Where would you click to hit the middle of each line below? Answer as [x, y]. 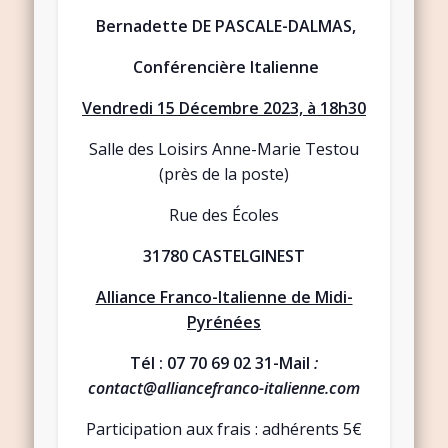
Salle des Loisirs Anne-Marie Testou [224, 149]
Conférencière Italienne [224, 67]
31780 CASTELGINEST [224, 256]
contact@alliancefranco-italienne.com [224, 388]
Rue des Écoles [224, 215]
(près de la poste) [224, 174]
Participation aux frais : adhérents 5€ [224, 429]
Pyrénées [224, 322]
